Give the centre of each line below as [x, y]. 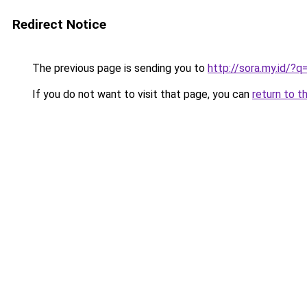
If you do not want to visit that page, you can [141, 94]
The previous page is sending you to [119, 68]
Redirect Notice [59, 24]
